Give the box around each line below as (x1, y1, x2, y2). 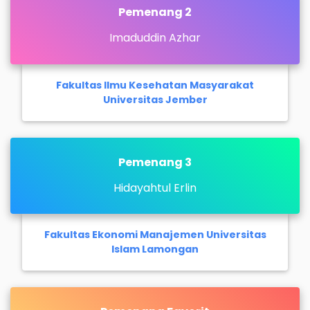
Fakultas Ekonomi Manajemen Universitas (44, 228, 266, 242)
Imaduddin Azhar (109, 30, 201, 46)
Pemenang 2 (118, 4, 192, 21)
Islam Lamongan (111, 242, 199, 257)
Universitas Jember (102, 92, 208, 107)
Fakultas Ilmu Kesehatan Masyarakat (56, 77, 254, 92)
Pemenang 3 (118, 154, 192, 170)
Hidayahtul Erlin (113, 179, 197, 196)
